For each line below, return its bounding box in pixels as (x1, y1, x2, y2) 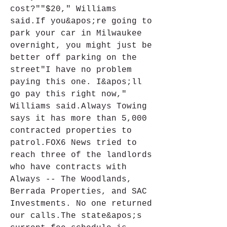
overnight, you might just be (10, 41, 152, 50)
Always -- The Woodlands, (10, 175, 132, 184)
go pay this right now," (10, 90, 127, 99)
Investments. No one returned (10, 199, 152, 208)
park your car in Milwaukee (10, 29, 142, 38)
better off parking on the (10, 53, 137, 62)
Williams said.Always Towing (10, 102, 147, 111)
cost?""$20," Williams (10, 5, 117, 14)
